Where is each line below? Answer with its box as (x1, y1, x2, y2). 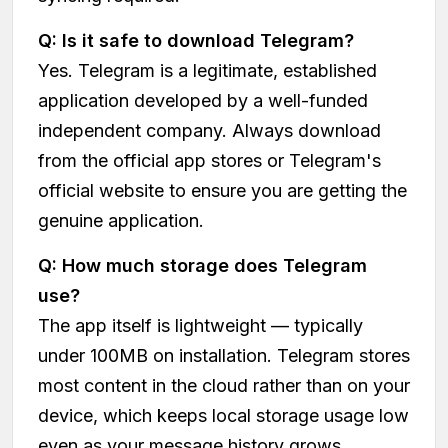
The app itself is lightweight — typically (38, 314, 363, 336)
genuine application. (38, 209, 204, 231)
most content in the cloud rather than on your (38, 374, 410, 396)
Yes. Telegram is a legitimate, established (38, 59, 377, 81)
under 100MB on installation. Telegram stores (38, 344, 410, 366)
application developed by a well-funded (38, 89, 368, 111)
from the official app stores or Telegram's (38, 149, 381, 171)
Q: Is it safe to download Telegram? (38, 29, 354, 51)
